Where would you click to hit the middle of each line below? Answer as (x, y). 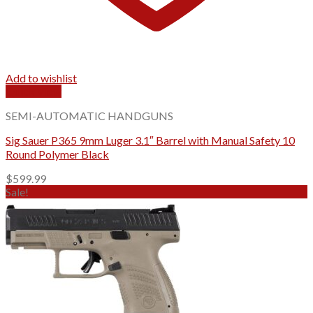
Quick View (34, 91)
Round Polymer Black (57, 154)
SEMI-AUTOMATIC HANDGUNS (89, 115)
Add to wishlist (41, 78)
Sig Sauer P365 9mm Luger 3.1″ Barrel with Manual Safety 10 (150, 140)
